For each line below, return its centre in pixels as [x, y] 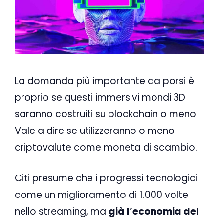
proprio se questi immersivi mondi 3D [100, 98]
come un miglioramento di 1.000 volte [101, 195]
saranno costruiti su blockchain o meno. [106, 114]
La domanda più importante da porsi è [104, 81]
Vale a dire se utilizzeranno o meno [95, 131]
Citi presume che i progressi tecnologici [106, 178]
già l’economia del [154, 211]
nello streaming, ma [62, 211]
